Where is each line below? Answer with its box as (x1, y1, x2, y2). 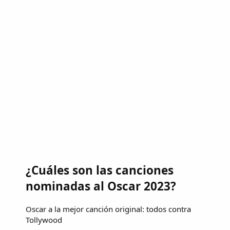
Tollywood (26, 214, 62, 225)
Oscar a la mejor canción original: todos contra (26, 203, 191, 214)
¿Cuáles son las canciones (26, 162, 174, 179)
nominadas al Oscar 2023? (26, 178, 176, 195)
